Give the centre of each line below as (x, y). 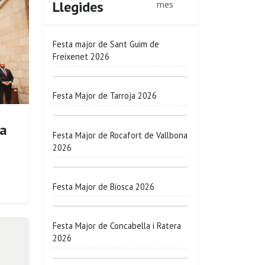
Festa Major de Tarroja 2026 (105, 96)
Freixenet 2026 (81, 57)
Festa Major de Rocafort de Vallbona (120, 135)
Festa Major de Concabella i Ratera (117, 226)
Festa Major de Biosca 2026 (104, 186)
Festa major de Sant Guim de (106, 44)
